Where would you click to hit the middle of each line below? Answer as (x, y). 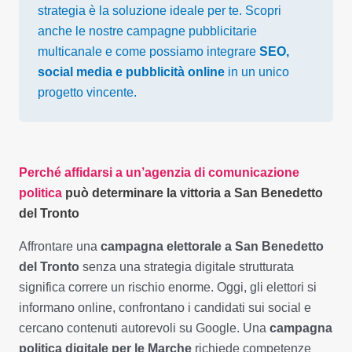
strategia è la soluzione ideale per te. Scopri (159, 11)
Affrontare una (60, 247)
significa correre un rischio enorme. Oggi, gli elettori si (168, 288)
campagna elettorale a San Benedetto (212, 247)
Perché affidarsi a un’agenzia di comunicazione (159, 173)
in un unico (257, 72)
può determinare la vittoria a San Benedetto (194, 193)
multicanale (70, 52)
